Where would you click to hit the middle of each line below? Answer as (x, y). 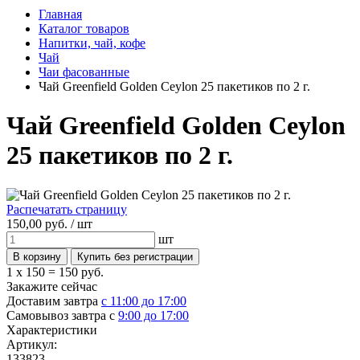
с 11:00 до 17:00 (144, 301)
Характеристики (52, 329)
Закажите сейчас (52, 286)
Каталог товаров (84, 29)
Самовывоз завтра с (62, 315)
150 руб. (81, 272)
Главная (60, 14)
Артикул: (32, 344)
